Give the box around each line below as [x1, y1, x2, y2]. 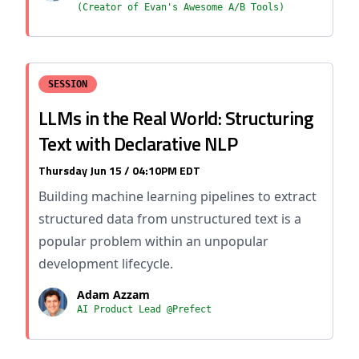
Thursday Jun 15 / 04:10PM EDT [38, 162, 200, 179]
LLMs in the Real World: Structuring [38, 103, 313, 132]
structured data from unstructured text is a [38, 210, 301, 228]
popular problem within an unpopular [38, 232, 268, 250]
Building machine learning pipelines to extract [38, 188, 317, 205]
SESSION [48, 79, 87, 90]
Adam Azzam [77, 287, 150, 302]
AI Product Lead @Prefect [77, 304, 212, 315]
